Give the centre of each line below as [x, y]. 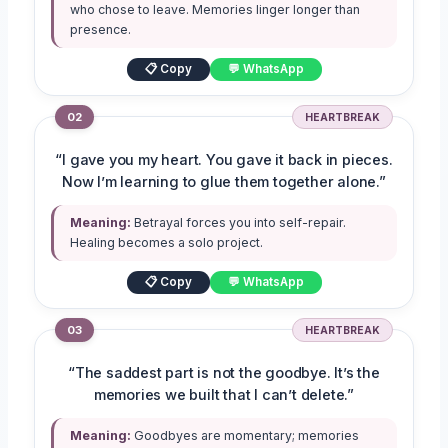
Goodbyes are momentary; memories [245, 436]
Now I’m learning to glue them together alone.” [224, 182]
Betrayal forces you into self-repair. [239, 223]
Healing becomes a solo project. [167, 243]
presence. [101, 30]
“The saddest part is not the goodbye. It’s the [224, 373]
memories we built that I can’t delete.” [224, 395]
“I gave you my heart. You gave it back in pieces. [224, 160]
